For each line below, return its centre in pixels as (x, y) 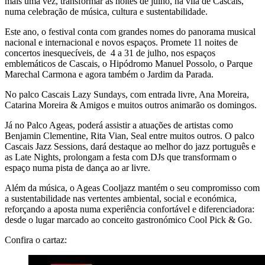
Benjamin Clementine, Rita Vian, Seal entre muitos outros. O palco (130, 136)
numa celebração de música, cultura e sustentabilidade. (106, 12)
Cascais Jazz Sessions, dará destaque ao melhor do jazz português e (130, 147)
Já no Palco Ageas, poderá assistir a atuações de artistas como (119, 125)
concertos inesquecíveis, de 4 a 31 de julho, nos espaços (110, 53)
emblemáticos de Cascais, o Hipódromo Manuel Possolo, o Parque (129, 64)
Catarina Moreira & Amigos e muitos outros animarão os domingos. (131, 105)
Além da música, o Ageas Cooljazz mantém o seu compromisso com (132, 188)
